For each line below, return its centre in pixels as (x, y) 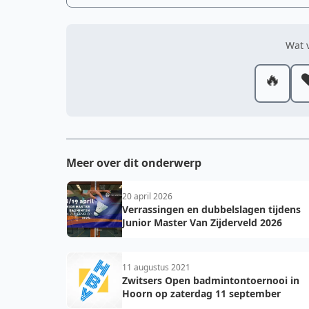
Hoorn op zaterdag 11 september (201, 293)
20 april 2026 (147, 196)
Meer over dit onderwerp (134, 163)
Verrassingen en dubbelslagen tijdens (211, 209)
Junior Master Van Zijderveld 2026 (202, 222)
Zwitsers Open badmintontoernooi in (211, 280)
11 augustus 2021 (156, 267)
